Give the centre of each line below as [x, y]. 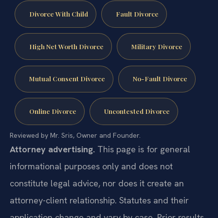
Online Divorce [53, 129]
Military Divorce [157, 64]
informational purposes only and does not [91, 184]
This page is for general [143, 167]
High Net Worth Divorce [66, 64]
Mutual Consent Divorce [67, 97]
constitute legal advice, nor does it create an [97, 201]
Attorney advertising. [52, 167]
